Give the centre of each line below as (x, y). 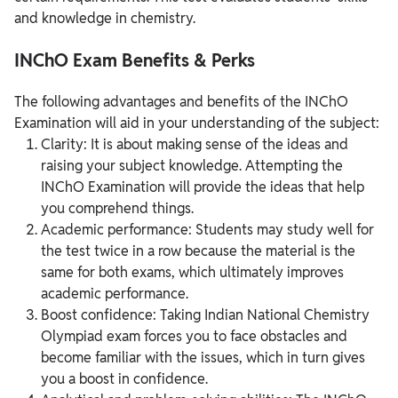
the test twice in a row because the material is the (198, 251)
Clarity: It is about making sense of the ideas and (195, 145)
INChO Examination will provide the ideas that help (203, 187)
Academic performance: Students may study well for (207, 230)
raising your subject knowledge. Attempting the (192, 166)
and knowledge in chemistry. (105, 19)
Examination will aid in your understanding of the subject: (197, 123)
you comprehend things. (117, 209)
